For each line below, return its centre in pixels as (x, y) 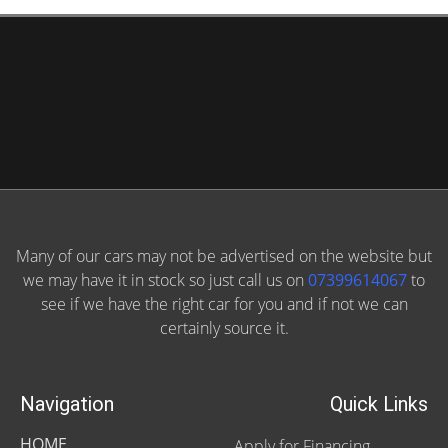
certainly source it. (224, 327)
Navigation (67, 403)
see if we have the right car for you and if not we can (224, 303)
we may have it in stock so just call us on (165, 279)
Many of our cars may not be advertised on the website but (224, 255)
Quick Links (379, 403)
